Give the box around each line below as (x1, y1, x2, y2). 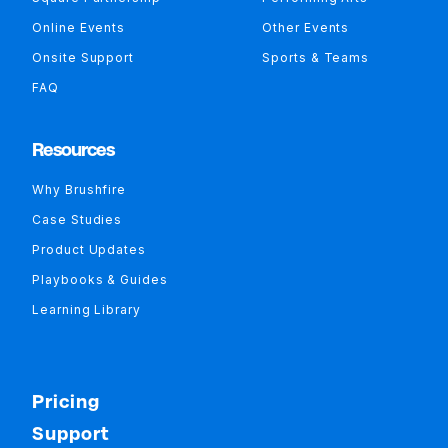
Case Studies (32, 211, 123, 227)
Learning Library (32, 301, 141, 317)
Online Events (32, 19, 126, 35)
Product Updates (32, 241, 146, 257)
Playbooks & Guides (32, 271, 168, 287)
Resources (32, 138, 115, 160)
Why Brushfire (32, 181, 127, 197)
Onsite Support (32, 49, 134, 65)
